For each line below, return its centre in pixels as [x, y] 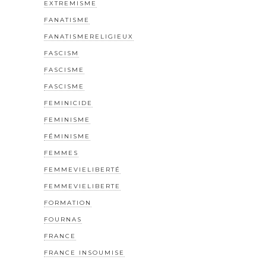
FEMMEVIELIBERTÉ [82, 170]
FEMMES [61, 153]
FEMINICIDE [68, 103]
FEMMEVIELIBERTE [82, 186]
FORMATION [68, 203]
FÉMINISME [67, 137]
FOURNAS [63, 220]
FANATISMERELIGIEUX [89, 37]
